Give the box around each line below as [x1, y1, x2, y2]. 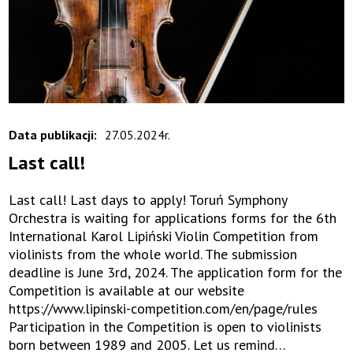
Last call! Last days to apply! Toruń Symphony [9, 191, 288, 210]
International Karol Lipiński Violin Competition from [9, 227, 319, 246]
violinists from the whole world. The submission [9, 245, 298, 264]
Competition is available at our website [9, 281, 245, 300]
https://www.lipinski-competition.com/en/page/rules [9, 299, 318, 318]
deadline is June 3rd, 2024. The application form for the [9, 263, 343, 282]
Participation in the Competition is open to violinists [9, 318, 322, 336]
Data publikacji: [9, 127, 98, 143]
